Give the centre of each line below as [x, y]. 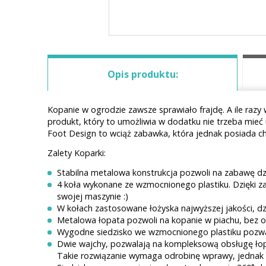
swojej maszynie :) [93, 196]
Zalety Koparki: [77, 153]
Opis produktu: [142, 75]
